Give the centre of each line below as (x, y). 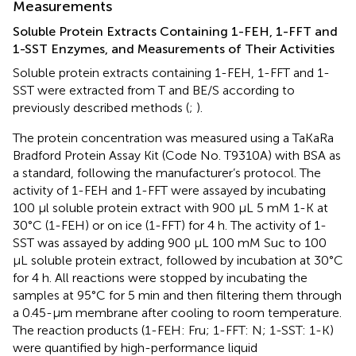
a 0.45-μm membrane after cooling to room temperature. (177, 312)
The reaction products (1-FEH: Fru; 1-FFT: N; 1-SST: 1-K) (173, 330)
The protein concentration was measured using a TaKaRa (173, 137)
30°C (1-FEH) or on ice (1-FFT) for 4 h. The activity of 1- (170, 225)
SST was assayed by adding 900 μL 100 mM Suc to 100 (170, 242)
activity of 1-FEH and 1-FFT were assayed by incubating (169, 190)
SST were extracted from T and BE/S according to (154, 90)
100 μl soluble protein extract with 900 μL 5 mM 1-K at (170, 207)
